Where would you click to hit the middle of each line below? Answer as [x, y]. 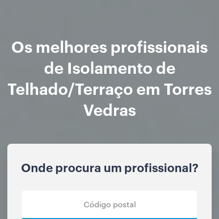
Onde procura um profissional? [109, 167]
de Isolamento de [109, 67]
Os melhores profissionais [109, 46]
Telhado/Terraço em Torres [109, 88]
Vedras [109, 109]
